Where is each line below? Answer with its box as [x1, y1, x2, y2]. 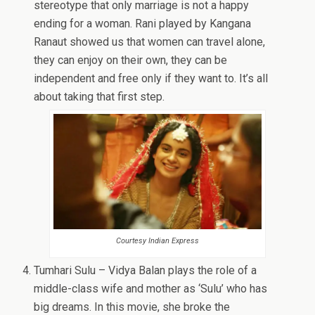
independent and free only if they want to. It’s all [34, 71, 269, 85]
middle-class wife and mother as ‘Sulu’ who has [34, 282, 268, 296]
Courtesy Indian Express [116, 236, 199, 246]
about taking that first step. [34, 89, 165, 103]
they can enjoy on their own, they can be [34, 53, 228, 67]
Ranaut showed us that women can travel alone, [34, 34, 266, 49]
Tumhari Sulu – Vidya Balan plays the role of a [34, 264, 257, 278]
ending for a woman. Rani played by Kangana [34, 16, 252, 30]
